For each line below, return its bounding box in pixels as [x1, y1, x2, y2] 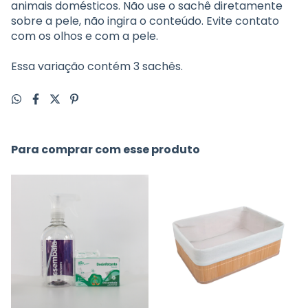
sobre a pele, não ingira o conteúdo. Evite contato [11, 13, 279, 30]
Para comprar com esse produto [11, 142, 200, 158]
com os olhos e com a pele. [11, 28, 158, 45]
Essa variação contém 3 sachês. [11, 58, 183, 75]
